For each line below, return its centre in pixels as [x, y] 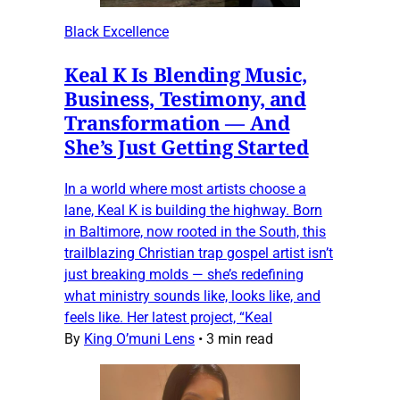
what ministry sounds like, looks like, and [192, 296]
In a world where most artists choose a [185, 188]
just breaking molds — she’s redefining [184, 274]
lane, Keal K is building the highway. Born [193, 210]
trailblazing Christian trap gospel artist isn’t [199, 253]
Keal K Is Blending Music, [186, 74]
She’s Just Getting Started [187, 146]
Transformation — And [177, 122]
